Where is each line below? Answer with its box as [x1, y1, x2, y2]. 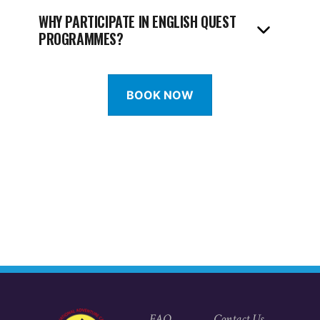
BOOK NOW [126, 88, 194, 102]
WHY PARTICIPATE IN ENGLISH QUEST [39, 11, 236, 32]
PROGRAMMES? [39, 28, 124, 49]
